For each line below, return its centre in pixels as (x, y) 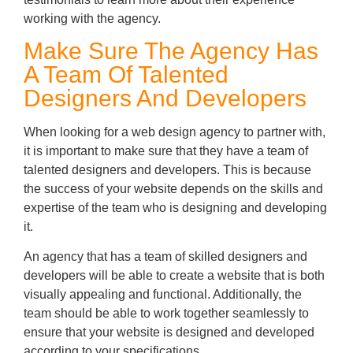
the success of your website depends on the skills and (173, 188)
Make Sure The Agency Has (171, 50)
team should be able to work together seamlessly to (166, 314)
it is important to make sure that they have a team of (166, 150)
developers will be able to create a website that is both (174, 276)
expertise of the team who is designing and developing (175, 207)
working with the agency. (92, 18)
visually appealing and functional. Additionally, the (163, 295)
